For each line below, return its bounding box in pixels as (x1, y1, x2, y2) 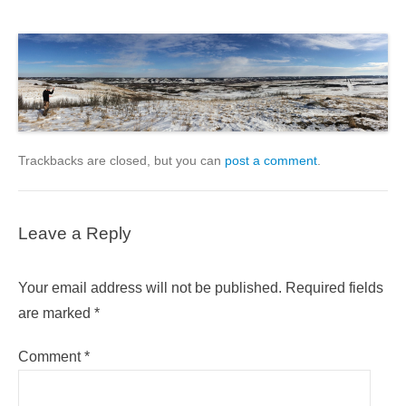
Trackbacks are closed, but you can (18, 152, 225, 168)
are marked (18, 304, 94, 321)
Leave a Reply (18, 223, 131, 243)
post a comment (225, 152, 317, 168)
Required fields (285, 279, 383, 295)
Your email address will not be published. (18, 279, 282, 295)
